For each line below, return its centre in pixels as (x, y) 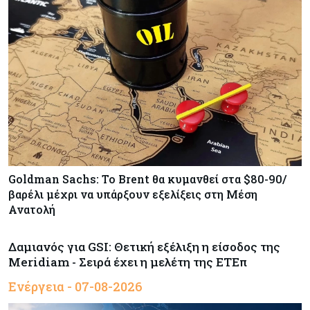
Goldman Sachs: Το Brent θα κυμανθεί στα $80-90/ (147, 179)
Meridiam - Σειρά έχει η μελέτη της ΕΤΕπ (128, 262)
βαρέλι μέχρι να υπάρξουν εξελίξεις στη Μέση (133, 194)
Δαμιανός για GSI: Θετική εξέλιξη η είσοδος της (144, 247)
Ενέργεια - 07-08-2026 (75, 287)
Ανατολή (32, 210)
